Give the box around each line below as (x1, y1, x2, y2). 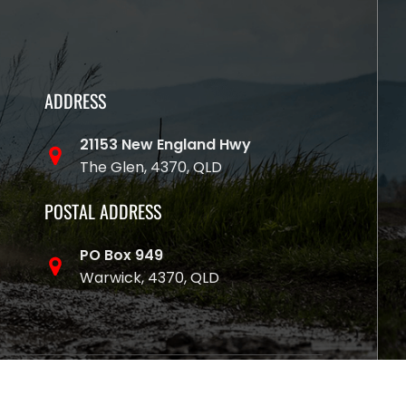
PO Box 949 (79, 244, 163, 266)
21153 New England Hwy (79, 133, 251, 155)
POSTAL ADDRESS (43, 197, 161, 225)
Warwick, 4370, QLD (79, 266, 219, 288)
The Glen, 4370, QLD (79, 156, 222, 178)
